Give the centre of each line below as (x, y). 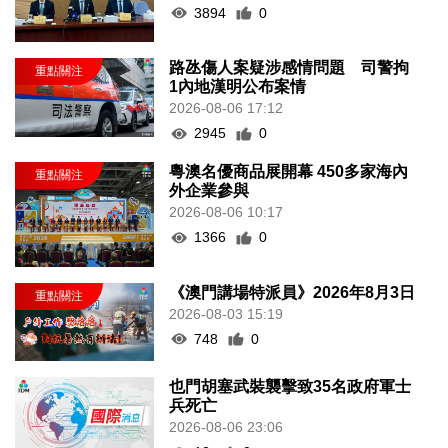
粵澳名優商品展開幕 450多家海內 (289, 172)
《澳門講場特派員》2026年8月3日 (292, 292)
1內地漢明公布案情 (238, 87)
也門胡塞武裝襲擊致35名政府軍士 (290, 387)
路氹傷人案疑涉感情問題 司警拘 (289, 68)
